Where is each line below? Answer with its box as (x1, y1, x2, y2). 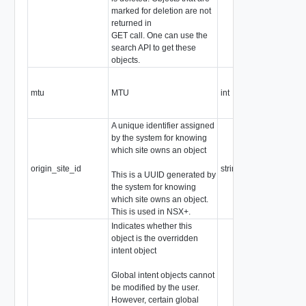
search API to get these (111, 42, 196, 53)
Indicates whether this (111, 221, 192, 231)
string (220, 163, 241, 173)
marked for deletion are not (111, 5, 211, 16)
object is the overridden (111, 233, 198, 243)
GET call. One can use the (111, 30, 208, 40)
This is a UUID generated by (111, 169, 216, 180)
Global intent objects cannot (111, 270, 214, 280)
